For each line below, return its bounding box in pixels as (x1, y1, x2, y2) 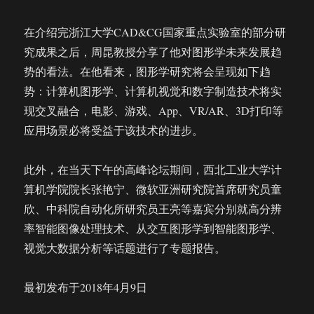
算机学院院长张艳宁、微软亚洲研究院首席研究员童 (24, 182, 282, 196)
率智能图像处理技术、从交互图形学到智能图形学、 (24, 221, 282, 235)
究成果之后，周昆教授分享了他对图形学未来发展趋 (24, 44, 282, 59)
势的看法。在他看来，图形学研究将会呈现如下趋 (24, 64, 271, 78)
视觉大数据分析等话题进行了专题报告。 (24, 240, 226, 255)
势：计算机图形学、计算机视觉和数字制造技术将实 (24, 83, 282, 98)
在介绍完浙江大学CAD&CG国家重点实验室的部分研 (24, 25, 287, 39)
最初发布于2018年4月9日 (24, 280, 148, 294)
